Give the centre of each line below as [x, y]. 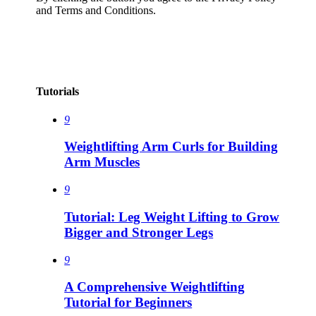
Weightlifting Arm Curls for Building [171, 147]
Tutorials [58, 92]
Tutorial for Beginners [128, 303]
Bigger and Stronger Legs [139, 232]
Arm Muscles [102, 162]
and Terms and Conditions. [96, 11]
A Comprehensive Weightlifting [155, 287]
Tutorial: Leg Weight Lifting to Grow [172, 217]
